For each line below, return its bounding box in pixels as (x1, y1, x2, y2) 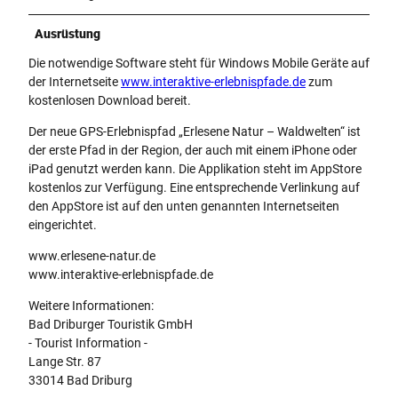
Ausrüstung (35, 27, 100, 42)
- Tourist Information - (28, 336, 147, 351)
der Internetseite (28, 75, 121, 90)
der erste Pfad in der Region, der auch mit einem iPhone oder (28, 143, 357, 158)
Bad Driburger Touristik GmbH (28, 317, 193, 332)
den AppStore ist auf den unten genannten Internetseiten (28, 199, 339, 214)
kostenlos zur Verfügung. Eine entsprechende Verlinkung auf (28, 180, 360, 195)
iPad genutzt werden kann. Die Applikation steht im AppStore (28, 162, 362, 177)
